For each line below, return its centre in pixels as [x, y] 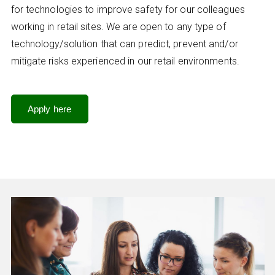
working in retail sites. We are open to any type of [118, 26]
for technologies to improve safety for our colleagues [128, 9]
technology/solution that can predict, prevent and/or [124, 44]
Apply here [49, 109]
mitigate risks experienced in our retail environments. [125, 61]
